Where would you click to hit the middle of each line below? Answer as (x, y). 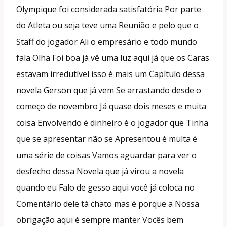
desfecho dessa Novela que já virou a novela (100, 171)
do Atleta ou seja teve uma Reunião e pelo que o (107, 25)
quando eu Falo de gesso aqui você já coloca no (105, 187)
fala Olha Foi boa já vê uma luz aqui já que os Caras (113, 58)
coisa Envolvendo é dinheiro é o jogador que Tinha (112, 122)
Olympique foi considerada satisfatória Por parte (109, 9)
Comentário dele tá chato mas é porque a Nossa (108, 203)
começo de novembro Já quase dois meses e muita (111, 106)
